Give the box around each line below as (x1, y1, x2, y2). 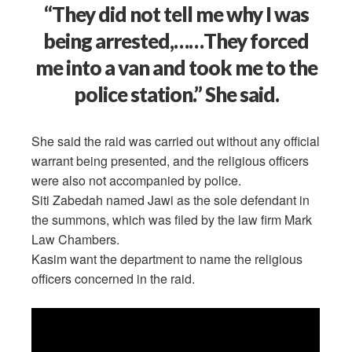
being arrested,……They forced (43, 27, 309, 53)
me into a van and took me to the (35, 54, 317, 80)
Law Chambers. (31, 229, 120, 248)
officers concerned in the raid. (31, 269, 196, 288)
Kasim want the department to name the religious (31, 249, 303, 268)
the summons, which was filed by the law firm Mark (31, 210, 313, 229)
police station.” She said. (73, 81, 279, 107)
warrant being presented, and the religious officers (31, 151, 310, 170)
